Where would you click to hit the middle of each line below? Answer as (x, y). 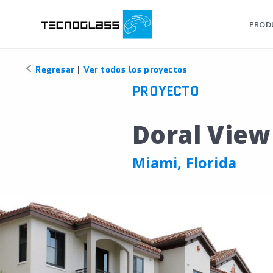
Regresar (54, 69)
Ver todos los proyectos (135, 69)
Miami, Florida (185, 163)
